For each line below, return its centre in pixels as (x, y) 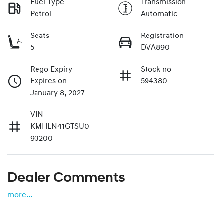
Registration (162, 36)
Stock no (156, 69)
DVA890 (155, 48)
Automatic (159, 14)
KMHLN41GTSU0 (60, 127)
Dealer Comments (66, 178)
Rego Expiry (51, 69)
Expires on (48, 81)
